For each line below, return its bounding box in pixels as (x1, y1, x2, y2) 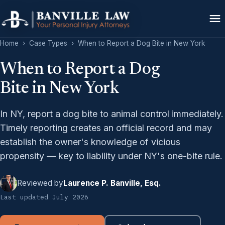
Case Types (29, 39, 67, 47)
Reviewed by (17, 178, 63, 188)
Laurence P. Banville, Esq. (63, 178, 161, 188)
